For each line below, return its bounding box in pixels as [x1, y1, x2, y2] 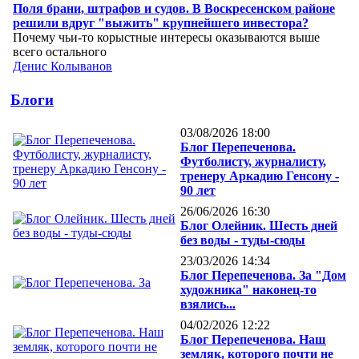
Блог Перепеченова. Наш [180, 333, 326, 347]
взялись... [180, 297, 236, 312]
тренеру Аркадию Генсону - [180, 169, 339, 184]
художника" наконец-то [180, 283, 317, 297]
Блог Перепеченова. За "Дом [180, 268, 346, 283]
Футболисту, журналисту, [180, 155, 326, 169]
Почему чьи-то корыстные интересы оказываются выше [13, 30, 320, 44]
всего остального [13, 44, 107, 58]
